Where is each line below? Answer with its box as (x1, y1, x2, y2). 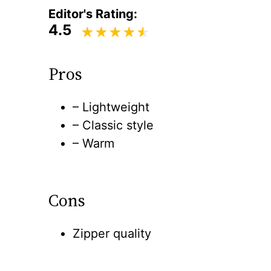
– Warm (73, 135, 114, 151)
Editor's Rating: (48, 6, 137, 21)
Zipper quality (73, 226, 151, 241)
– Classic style (73, 117, 154, 132)
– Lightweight (73, 99, 149, 114)
